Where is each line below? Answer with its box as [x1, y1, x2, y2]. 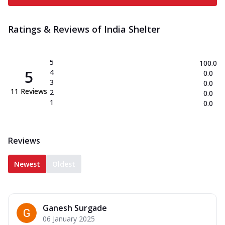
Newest [14, 159, 40, 169]
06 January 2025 [43, 213, 95, 223]
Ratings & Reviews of [8, 23, 104, 35]
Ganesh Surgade [43, 202, 107, 213]
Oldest [52, 159, 75, 169]
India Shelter [104, 23, 160, 35]
